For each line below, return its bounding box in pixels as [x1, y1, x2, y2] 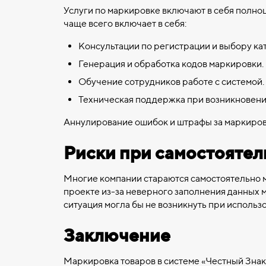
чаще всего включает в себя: [64, 18, 186, 29]
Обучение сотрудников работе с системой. [78, 76, 264, 87]
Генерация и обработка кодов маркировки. [78, 58, 264, 69]
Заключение [64, 224, 170, 246]
